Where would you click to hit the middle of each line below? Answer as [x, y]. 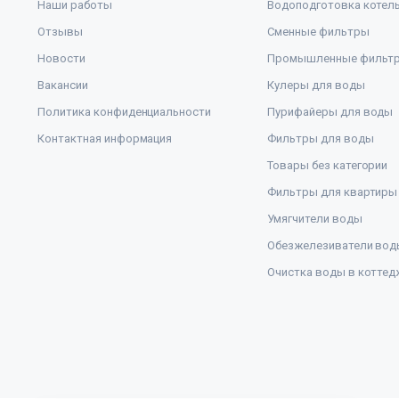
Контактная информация [105, 139]
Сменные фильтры [318, 32]
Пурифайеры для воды [330, 112]
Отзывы [60, 32]
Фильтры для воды [321, 139]
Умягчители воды [315, 219]
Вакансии [63, 85]
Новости [61, 59]
